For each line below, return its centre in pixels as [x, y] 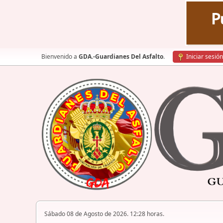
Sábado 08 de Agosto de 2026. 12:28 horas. [104, 214]
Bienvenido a [60, 56]
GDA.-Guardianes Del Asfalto [121, 56]
